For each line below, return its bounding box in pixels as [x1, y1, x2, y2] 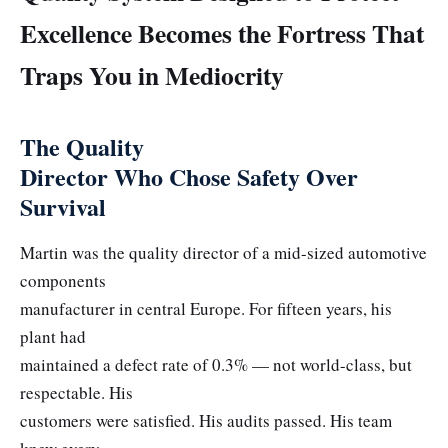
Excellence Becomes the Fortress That [20, 14, 424, 53]
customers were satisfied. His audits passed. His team [20, 409, 392, 433]
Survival [20, 188, 106, 224]
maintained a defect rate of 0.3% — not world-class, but [20, 353, 412, 377]
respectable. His [20, 381, 133, 405]
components [20, 269, 106, 293]
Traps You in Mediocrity [20, 56, 284, 95]
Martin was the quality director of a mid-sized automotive [20, 241, 427, 265]
